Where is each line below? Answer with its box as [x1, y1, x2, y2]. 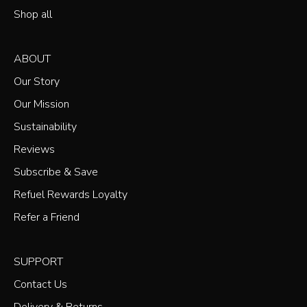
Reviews [14, 141, 55, 157]
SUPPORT [14, 254, 63, 269]
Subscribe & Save [14, 164, 98, 180]
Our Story [14, 73, 60, 89]
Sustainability [14, 119, 77, 134]
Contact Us [14, 276, 67, 292]
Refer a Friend [14, 209, 79, 225]
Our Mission [14, 96, 69, 112]
